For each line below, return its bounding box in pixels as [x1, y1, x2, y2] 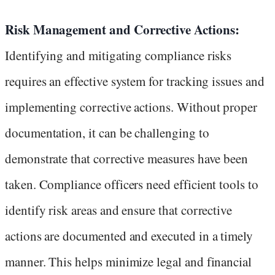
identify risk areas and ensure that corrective [5, 201, 233, 219]
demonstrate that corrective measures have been [5, 150, 249, 168]
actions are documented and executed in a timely [5, 227, 254, 245]
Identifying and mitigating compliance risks [5, 47, 232, 64]
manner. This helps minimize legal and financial [5, 253, 252, 271]
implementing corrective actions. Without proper [5, 98, 258, 116]
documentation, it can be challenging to [5, 124, 209, 142]
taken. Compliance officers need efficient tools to [5, 176, 258, 193]
